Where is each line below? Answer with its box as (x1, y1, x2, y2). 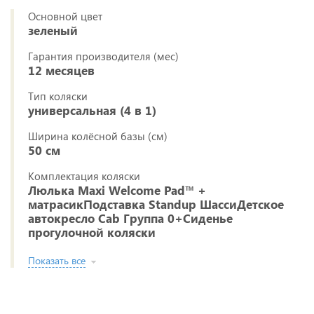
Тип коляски (28, 89, 88, 103)
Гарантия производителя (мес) (28, 49, 179, 63)
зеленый (28, 22, 78, 39)
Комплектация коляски (28, 169, 140, 183)
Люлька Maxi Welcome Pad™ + (28, 182, 206, 198)
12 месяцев (28, 62, 95, 78)
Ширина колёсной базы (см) (28, 129, 168, 143)
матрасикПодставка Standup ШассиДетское (28, 196, 284, 212)
